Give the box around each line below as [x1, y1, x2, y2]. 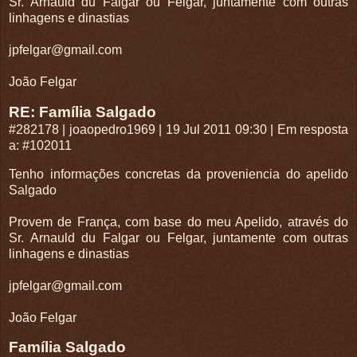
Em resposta [277, 122, 349, 136]
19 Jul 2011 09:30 [165, 122, 267, 136]
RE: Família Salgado [9, 103, 156, 120]
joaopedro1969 [69, 122, 155, 136]
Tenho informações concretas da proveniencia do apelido [9, 167, 348, 181]
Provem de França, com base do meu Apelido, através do [9, 214, 348, 229]
